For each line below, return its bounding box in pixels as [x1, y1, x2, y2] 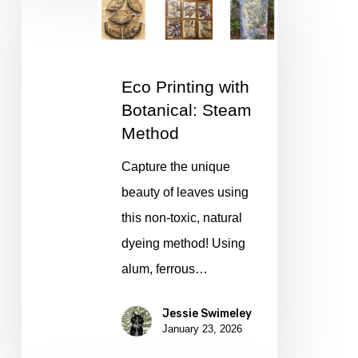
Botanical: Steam [121, 100, 252, 119]
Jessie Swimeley [161, 306, 252, 320]
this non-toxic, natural [121, 210, 242, 225]
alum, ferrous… [121, 261, 208, 276]
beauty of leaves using [121, 185, 249, 199]
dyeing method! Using [121, 236, 245, 250]
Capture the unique [121, 159, 230, 173]
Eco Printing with [121, 77, 249, 96]
